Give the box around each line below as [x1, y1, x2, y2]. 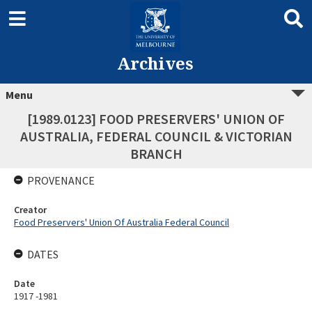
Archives [116, 52, 194, 75]
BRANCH [130, 145, 182, 162]
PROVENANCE [27, 173, 95, 187]
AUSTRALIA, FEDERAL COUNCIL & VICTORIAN [19, 127, 292, 145]
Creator [14, 203, 47, 216]
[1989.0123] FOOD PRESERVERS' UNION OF [27, 110, 285, 127]
